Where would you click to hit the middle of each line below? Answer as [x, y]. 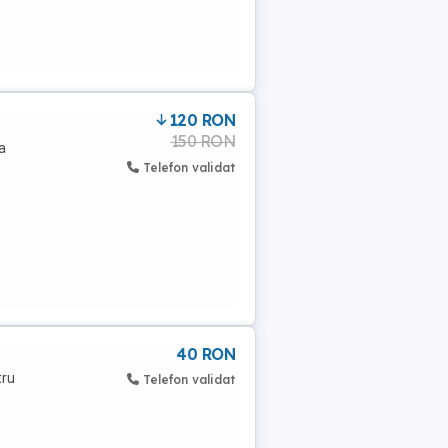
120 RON [202, 120]
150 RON [202, 141]
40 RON [205, 354]
